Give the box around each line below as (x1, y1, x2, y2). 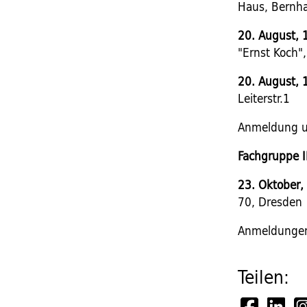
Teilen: (238, 262, 290, 292)
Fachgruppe (238, 145, 299, 166)
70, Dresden (238, 191, 303, 212)
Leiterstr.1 (238, 88, 291, 108)
